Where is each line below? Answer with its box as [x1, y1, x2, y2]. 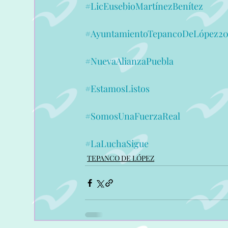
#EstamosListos [85, 82, 150, 95]
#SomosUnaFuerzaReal [85, 110, 181, 122]
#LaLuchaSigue [85, 137, 149, 150]
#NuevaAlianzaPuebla [85, 55, 174, 67]
